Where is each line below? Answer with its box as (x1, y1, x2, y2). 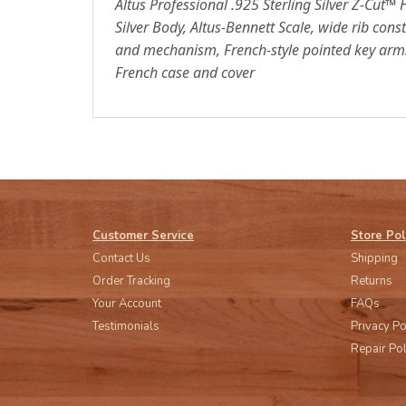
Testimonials (92, 318, 159, 334)
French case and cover (115, 62, 255, 82)
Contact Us (92, 250, 150, 266)
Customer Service (92, 227, 194, 244)
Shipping (351, 250, 398, 266)
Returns (351, 273, 392, 289)
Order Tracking (92, 273, 170, 289)
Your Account (92, 295, 161, 312)
